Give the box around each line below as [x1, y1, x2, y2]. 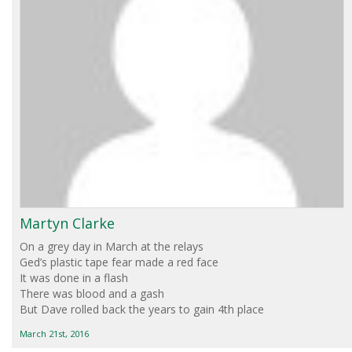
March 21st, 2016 [20, 327, 89, 339]
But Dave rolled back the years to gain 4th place [20, 301, 264, 317]
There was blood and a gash [20, 285, 164, 301]
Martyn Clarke [20, 213, 115, 233]
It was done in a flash [20, 269, 128, 285]
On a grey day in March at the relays [20, 238, 203, 254]
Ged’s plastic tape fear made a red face [20, 254, 218, 269]
